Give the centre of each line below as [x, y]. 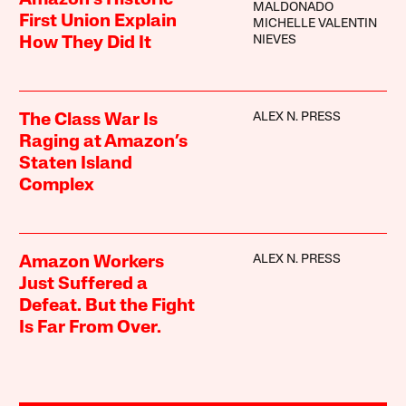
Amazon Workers [92, 263]
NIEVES [274, 41]
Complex [57, 186]
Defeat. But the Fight [107, 307]
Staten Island [76, 164]
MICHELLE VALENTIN [314, 24]
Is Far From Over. [91, 329]
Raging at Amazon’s [104, 143]
